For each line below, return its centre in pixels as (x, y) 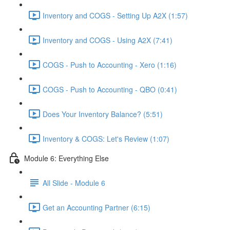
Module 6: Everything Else (66, 158)
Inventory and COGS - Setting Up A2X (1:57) (115, 15)
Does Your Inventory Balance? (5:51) (103, 114)
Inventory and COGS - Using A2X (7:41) (108, 40)
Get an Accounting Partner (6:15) (97, 207)
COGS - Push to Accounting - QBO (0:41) (110, 89)
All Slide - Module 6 (74, 183)
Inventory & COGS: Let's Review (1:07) (106, 138)
